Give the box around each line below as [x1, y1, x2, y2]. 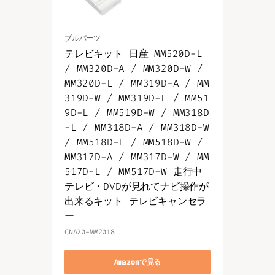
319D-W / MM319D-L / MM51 [64, 91, 209, 105]
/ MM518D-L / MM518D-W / [64, 136, 203, 149]
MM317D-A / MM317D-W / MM [64, 150, 209, 164]
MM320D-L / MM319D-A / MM [64, 77, 209, 90]
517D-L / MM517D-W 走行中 [64, 165, 203, 179]
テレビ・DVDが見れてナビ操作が [64, 180, 209, 193]
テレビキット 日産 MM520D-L [64, 47, 203, 61]
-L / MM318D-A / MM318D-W [64, 121, 209, 134]
